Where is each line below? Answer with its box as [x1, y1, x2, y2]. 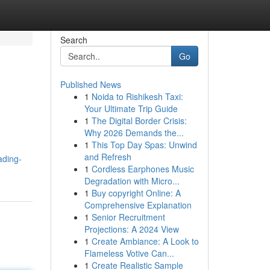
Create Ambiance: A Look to [91, 235, 199, 247]
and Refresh [84, 151, 131, 163]
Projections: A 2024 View [84, 223, 179, 235]
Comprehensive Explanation [84, 199, 192, 211]
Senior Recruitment [91, 211, 165, 223]
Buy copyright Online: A [91, 187, 181, 199]
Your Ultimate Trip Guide [84, 102, 178, 115]
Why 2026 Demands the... [84, 127, 184, 139]
